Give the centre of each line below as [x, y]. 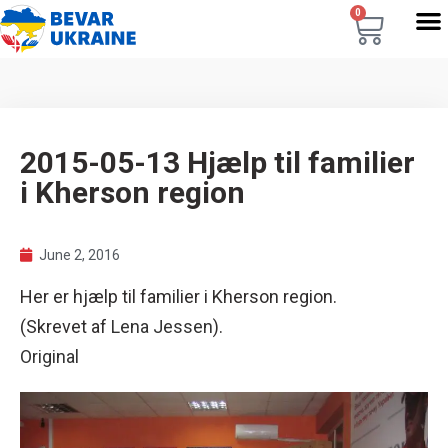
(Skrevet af [65, 326]
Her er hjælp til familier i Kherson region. [178, 296]
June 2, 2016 [79, 255]
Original [49, 356]
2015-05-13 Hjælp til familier [217, 162]
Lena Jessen [162, 326]
